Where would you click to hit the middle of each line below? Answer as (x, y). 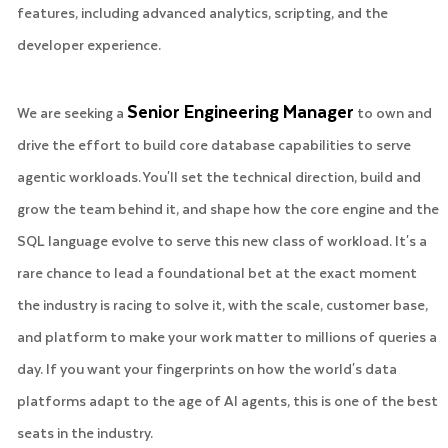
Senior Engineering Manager (240, 110)
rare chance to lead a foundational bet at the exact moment (216, 272)
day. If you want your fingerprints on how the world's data (206, 368)
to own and (392, 112)
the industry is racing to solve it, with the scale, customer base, (222, 304)
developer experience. (88, 44)
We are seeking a (71, 112)
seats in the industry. (84, 432)
